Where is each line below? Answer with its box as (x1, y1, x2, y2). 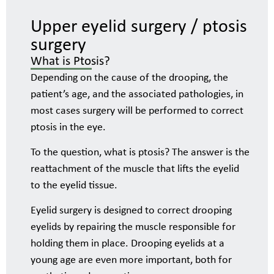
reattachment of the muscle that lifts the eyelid (31, 163, 239, 175)
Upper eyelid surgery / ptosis (31, 17, 247, 37)
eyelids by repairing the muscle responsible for (31, 221, 235, 234)
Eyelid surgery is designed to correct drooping (31, 205, 232, 217)
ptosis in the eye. (31, 121, 106, 133)
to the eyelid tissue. (31, 179, 117, 191)
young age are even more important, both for (31, 254, 232, 267)
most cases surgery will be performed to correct (31, 105, 243, 117)
